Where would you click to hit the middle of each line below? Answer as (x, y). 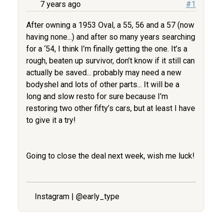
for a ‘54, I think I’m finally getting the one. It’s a (107, 49)
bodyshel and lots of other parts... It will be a (103, 84)
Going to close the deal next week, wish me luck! (111, 156)
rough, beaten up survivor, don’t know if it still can (111, 60)
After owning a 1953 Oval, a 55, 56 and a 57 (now (110, 25)
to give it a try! (51, 120)
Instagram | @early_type (77, 196)
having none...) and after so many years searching (111, 37)
